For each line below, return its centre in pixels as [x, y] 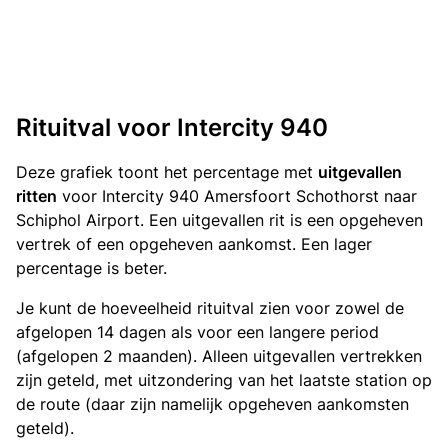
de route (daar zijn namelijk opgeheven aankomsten [212, 404]
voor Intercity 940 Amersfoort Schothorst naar [237, 196]
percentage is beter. [91, 268]
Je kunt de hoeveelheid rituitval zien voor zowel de [210, 308]
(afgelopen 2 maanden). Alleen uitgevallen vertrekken [219, 356]
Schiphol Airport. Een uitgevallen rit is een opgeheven [219, 220]
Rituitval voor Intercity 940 [172, 128]
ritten [36, 196]
